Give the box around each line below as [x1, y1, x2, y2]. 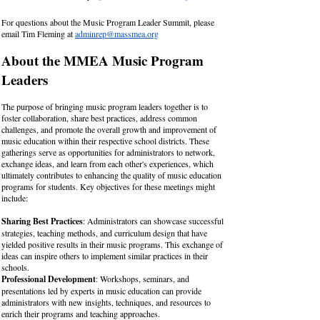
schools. [1, 261, 29, 273]
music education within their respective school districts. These [1, 135, 209, 146]
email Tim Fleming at [1, 28, 75, 39]
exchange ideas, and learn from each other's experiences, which [1, 158, 214, 169]
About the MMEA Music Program [1, 51, 204, 70]
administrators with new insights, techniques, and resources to [1, 296, 211, 308]
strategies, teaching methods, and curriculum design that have [1, 227, 207, 239]
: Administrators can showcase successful [83, 215, 224, 226]
